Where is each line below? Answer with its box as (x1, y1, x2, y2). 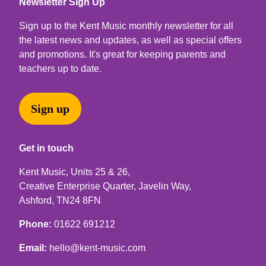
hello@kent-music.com (49, 242, 145, 253)
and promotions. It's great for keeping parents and (19, 49, 226, 59)
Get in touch (19, 142, 74, 153)
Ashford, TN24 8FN (19, 195, 101, 205)
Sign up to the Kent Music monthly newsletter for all (19, 20, 233, 31)
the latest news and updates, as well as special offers (19, 34, 242, 45)
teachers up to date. (19, 63, 102, 74)
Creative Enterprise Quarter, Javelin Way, (19, 180, 191, 191)
